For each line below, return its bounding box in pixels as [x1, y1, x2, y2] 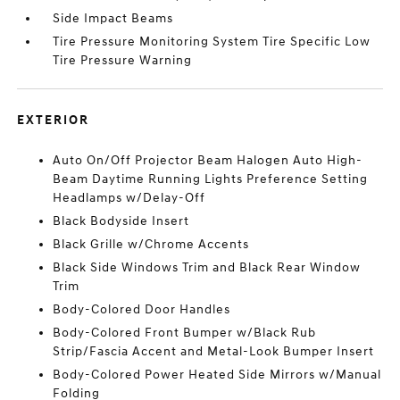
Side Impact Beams [53, 11, 174, 26]
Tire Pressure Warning [53, 53, 193, 68]
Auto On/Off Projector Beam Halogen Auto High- [53, 153, 363, 168]
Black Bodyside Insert [53, 213, 190, 229]
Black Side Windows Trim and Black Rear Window [53, 260, 362, 275]
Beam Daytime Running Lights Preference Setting [53, 171, 369, 187]
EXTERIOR [17, 112, 90, 128]
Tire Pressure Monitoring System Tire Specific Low [53, 34, 371, 49]
